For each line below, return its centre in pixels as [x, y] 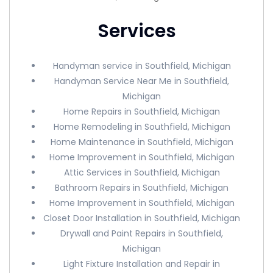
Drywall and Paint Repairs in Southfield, [142, 233]
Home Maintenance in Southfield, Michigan [142, 142]
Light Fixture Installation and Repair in [142, 264]
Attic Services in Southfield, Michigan [142, 172]
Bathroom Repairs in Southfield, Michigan [142, 188]
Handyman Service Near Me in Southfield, [142, 81]
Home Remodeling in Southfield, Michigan [142, 127]
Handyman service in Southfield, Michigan [142, 66]
